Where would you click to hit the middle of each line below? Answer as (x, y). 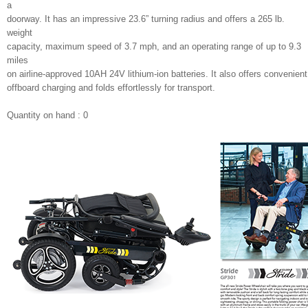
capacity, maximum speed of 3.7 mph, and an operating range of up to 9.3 (154, 47)
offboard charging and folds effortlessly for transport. (111, 88)
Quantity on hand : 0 (47, 115)
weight (20, 33)
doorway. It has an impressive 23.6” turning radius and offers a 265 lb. (146, 19)
